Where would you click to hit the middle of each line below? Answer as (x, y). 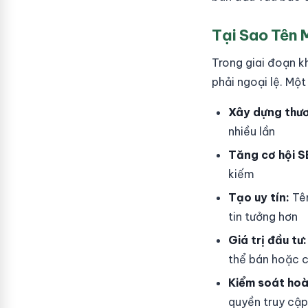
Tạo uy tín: (259, 197)
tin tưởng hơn (263, 217)
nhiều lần (252, 131)
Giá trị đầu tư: (267, 240)
